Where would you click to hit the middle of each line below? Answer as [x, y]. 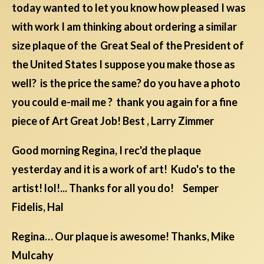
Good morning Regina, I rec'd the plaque [106, 151]
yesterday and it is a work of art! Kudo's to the [123, 169]
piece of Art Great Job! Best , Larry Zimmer [113, 121]
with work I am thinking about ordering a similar [124, 27]
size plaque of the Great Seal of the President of [128, 46]
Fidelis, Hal [39, 207]
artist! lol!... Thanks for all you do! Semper [115, 188]
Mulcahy [33, 255]
